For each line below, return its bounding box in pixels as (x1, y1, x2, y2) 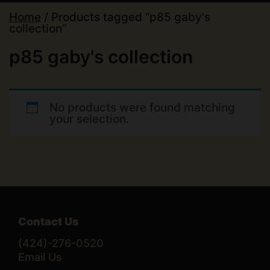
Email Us (18, 250, 62, 263)
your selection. (49, 111, 129, 126)
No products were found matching (49, 100, 235, 115)
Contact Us (18, 215, 79, 228)
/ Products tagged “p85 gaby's (41, 10, 210, 24)
